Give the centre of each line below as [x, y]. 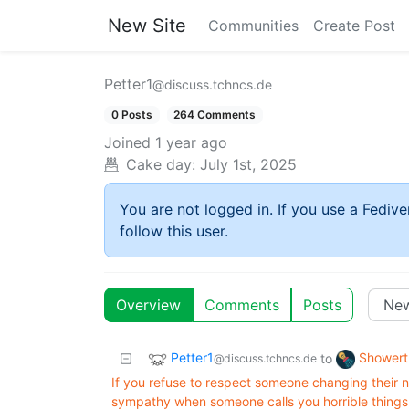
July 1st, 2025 [248, 165]
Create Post [354, 26]
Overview [148, 305]
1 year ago [191, 143]
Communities [253, 26]
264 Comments [215, 115]
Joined [127, 143]
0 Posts [131, 115]
